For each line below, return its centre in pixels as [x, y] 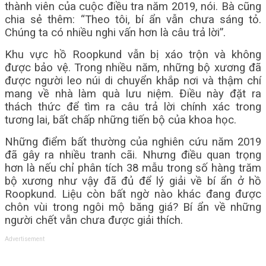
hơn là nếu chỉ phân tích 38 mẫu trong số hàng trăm [133, 168]
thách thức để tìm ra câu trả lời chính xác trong [133, 107]
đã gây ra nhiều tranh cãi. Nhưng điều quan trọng [133, 155]
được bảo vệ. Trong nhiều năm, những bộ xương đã [133, 68]
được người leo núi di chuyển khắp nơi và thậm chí [133, 81]
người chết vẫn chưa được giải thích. [94, 220]
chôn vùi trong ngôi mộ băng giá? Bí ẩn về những [133, 207]
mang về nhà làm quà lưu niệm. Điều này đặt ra [133, 94]
